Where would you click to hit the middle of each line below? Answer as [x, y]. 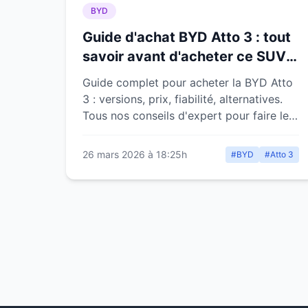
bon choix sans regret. [141, 132]
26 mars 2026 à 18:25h [135, 154]
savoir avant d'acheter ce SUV [184, 56]
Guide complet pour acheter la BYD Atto [188, 82]
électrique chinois [142, 76]
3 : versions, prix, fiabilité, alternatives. [183, 99]
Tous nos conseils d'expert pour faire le [186, 115]
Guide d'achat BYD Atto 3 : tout [187, 37]
